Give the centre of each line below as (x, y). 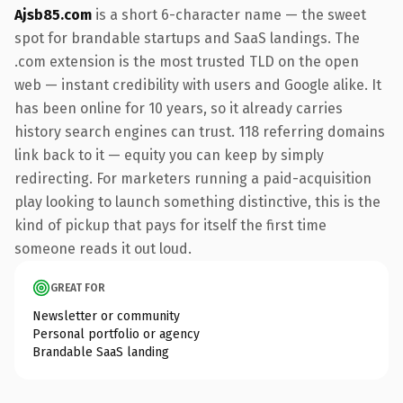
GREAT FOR (78, 287)
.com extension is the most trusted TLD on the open (187, 61)
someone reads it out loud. (103, 248)
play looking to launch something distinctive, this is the (197, 201)
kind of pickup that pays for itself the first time (170, 225)
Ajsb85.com (53, 14)
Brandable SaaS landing (101, 352)
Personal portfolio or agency (116, 334)
